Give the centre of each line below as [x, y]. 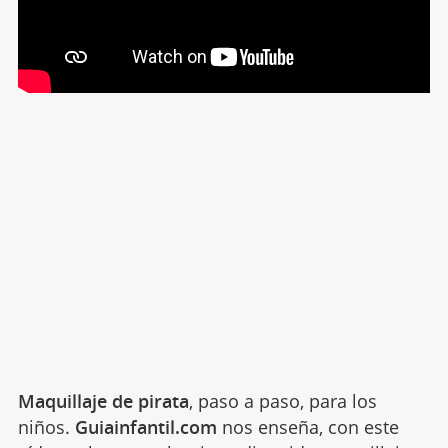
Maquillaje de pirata [103, 400]
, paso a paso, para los [282, 400]
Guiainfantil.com [145, 426]
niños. [46, 426]
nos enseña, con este [307, 426]
